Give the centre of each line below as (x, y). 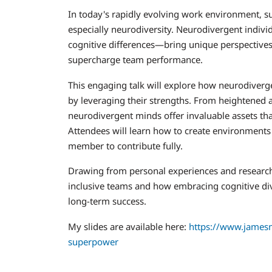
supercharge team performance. (135, 59)
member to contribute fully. (125, 145)
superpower (93, 241)
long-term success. (107, 201)
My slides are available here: (128, 226)
